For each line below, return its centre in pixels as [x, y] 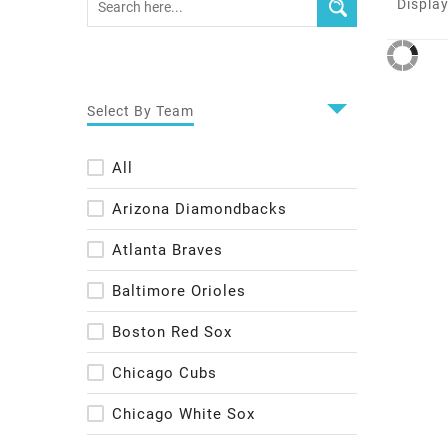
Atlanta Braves [167, 249]
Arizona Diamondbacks [199, 208]
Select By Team [140, 110]
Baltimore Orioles [179, 290]
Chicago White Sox [183, 413]
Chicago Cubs [164, 372]
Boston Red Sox [172, 331]
